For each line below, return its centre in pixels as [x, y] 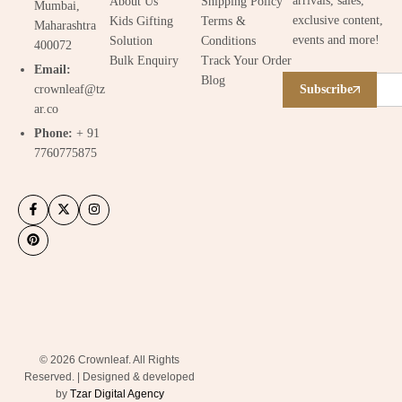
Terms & [223, 21]
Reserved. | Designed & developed [109, 376]
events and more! [336, 39]
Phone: [56, 133]
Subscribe [326, 89]
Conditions [228, 40]
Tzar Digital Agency [117, 393]
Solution [131, 40]
